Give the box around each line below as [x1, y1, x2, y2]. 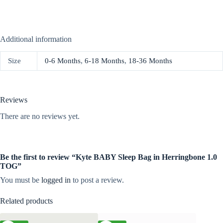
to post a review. [71, 176, 124, 185]
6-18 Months [85, 57, 124, 65]
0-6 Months [45, 57, 81, 65]
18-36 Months [128, 57, 172, 65]
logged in [41, 176, 71, 185]
